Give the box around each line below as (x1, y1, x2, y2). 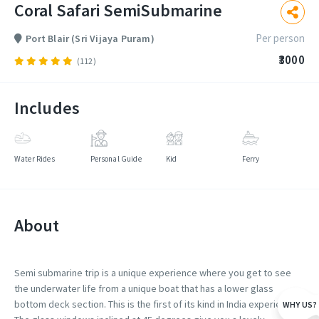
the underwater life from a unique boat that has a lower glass (14, 282, 273, 295)
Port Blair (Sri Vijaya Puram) (26, 31, 155, 45)
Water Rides (14, 154, 55, 164)
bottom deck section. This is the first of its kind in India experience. (14, 298, 299, 310)
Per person (256, 31, 305, 45)
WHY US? (283, 298, 317, 310)
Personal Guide (90, 154, 142, 164)
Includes (14, 97, 80, 119)
